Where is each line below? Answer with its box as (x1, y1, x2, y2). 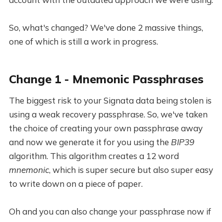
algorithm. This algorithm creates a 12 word (8, 151, 179, 161)
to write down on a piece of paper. (8, 178, 143, 189)
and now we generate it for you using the (8, 137, 171, 147)
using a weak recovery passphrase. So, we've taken (8, 109, 208, 119)
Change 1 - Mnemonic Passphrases (8, 72, 204, 86)
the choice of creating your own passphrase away (8, 123, 203, 133)
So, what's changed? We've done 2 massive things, (8, 22, 203, 33)
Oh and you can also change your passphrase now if (8, 206, 211, 217)
